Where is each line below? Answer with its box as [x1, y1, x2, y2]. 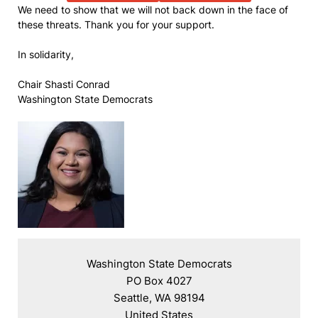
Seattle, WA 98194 [113, 291, 205, 305]
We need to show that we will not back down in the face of [18, 4, 288, 16]
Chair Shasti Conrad [18, 78, 110, 90]
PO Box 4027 [126, 274, 192, 287]
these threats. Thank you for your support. [18, 18, 214, 31]
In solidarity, [18, 48, 74, 60]
